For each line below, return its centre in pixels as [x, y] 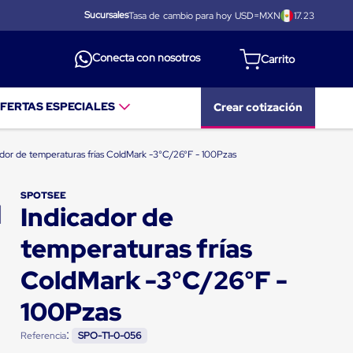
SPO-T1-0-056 [110, 335]
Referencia [43, 335]
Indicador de [97, 217]
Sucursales [106, 15]
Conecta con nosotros [146, 58]
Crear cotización [258, 107]
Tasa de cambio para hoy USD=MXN [204, 15]
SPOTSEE [43, 195]
